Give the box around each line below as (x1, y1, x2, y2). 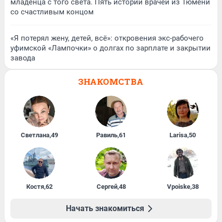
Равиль (96, 131, 117, 139)
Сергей (96, 183, 117, 191)
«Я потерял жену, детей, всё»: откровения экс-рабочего (10, 34, 204, 43)
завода (10, 54, 35, 63)
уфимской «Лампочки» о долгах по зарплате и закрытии (10, 44, 211, 53)
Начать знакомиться (66, 204, 144, 214)
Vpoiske (166, 183, 190, 191)
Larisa (169, 131, 188, 139)
